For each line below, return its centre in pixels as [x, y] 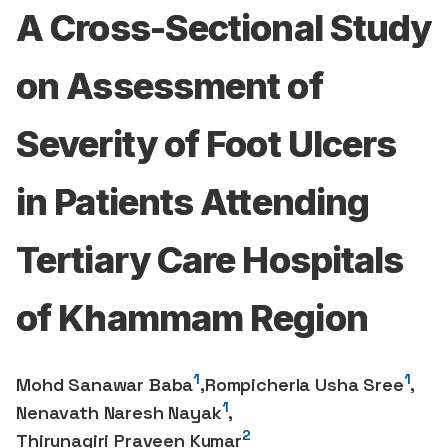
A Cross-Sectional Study [224, 28]
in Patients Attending [193, 202]
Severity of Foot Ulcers [206, 144]
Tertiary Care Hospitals [210, 260]
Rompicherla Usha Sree [304, 384]
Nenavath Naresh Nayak [119, 412]
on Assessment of [169, 86]
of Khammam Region [192, 318]
